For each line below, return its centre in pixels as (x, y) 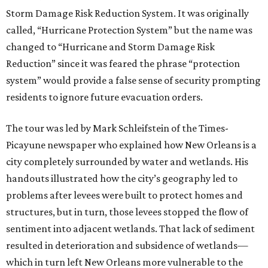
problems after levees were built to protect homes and (124, 195)
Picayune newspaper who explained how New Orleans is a (131, 145)
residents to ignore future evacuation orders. (104, 97)
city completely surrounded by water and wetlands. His (127, 162)
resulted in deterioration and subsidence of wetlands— (127, 245)
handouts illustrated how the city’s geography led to (122, 178)
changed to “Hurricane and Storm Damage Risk (110, 47)
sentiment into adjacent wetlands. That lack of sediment (130, 229)
